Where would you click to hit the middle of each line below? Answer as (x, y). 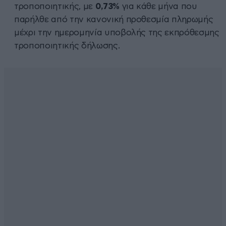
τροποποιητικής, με (55, 6)
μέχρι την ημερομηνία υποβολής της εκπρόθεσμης (117, 32)
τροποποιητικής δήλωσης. (67, 45)
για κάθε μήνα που (158, 6)
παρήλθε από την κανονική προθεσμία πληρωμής (114, 19)
